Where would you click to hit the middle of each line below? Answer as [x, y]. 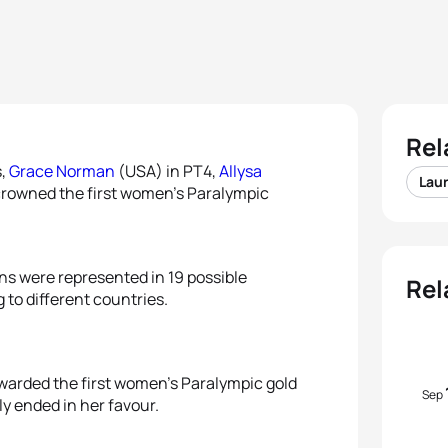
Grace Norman [62, 171]
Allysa [240, 171]
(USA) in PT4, [167, 171]
